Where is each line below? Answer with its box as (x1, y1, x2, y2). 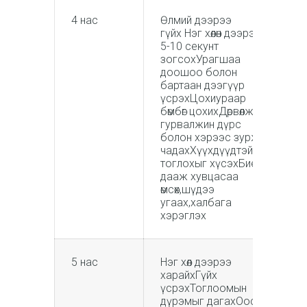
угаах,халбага (160, 195, 232, 209)
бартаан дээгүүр (160, 78, 245, 92)
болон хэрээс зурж (160, 130, 260, 144)
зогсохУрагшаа (160, 52, 241, 66)
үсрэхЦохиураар (160, 91, 246, 105)
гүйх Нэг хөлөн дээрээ (160, 26, 261, 40)
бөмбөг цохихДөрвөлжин (160, 104, 265, 118)
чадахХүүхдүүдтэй (160, 143, 253, 157)
